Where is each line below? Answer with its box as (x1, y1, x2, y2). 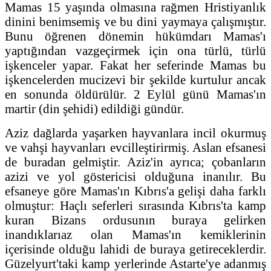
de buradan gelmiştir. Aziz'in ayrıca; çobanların (5, 154, 266, 169)
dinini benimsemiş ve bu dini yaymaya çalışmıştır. (5, 14, 266, 28)
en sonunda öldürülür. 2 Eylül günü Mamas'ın (5, 87, 266, 101)
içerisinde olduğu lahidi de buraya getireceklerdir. (5, 241, 266, 256)
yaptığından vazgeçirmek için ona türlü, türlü (5, 43, 266, 57)
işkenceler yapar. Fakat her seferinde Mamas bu (5, 57, 266, 72)
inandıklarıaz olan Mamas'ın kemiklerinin (5, 227, 266, 241)
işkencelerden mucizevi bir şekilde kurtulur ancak (5, 72, 266, 87)
